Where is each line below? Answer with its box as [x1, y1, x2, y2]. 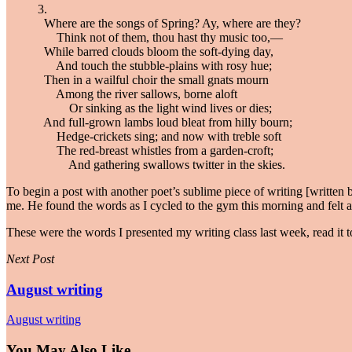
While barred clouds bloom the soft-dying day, [38, 44, 273, 58]
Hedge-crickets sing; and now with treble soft [38, 129, 281, 143]
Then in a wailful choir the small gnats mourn [38, 72, 269, 86]
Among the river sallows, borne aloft [38, 86, 237, 101]
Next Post [6, 251, 54, 266]
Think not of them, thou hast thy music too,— [38, 30, 283, 44]
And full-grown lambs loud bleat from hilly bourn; [38, 115, 292, 129]
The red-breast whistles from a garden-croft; [38, 143, 273, 157]
